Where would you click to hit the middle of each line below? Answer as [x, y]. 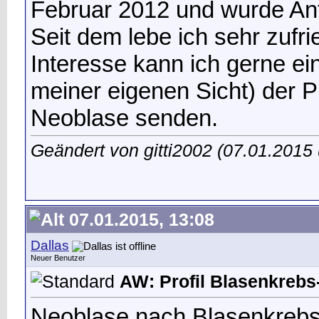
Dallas [50, 245]
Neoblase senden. [124, 117]
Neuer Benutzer [58, 258]
